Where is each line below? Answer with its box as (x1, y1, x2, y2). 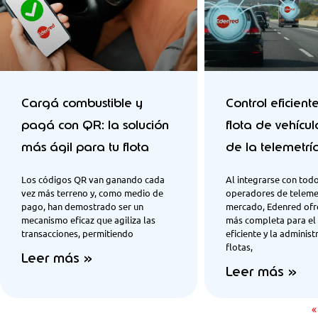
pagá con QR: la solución (21, 116, 169, 133)
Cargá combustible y (21, 94, 143, 111)
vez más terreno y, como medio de (21, 186, 163, 199)
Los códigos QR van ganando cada (21, 172, 165, 185)
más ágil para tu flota (21, 138, 149, 155)
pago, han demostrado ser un (21, 199, 143, 212)
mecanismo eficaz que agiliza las (21, 213, 155, 226)
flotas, (225, 240, 253, 253)
